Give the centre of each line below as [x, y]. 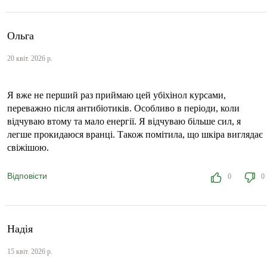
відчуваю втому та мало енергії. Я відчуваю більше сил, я [124, 122]
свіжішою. [28, 148]
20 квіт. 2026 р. [30, 59]
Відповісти [27, 176]
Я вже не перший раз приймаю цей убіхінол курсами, [117, 95]
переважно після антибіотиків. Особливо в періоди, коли [123, 108]
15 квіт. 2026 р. [30, 251]
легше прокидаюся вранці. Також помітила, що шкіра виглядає [135, 135]
